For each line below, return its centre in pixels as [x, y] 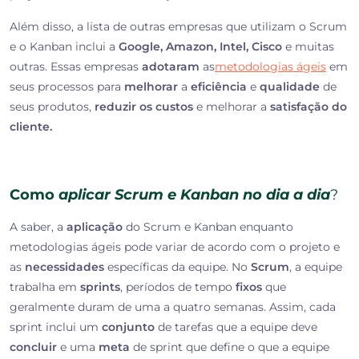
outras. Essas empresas [76, 67]
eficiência [219, 87]
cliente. [31, 127]
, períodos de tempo [178, 287]
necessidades [65, 267]
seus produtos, [52, 107]
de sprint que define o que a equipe [230, 347]
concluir [33, 347]
